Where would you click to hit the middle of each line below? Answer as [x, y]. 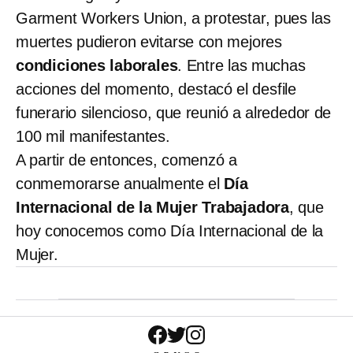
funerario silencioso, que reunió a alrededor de [174, 112]
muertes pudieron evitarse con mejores [149, 41]
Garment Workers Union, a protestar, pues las [173, 18]
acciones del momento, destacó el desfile [156, 89]
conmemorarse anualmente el [118, 183]
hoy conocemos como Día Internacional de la [170, 230]
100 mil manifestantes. [93, 136]
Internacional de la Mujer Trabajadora [152, 207]
